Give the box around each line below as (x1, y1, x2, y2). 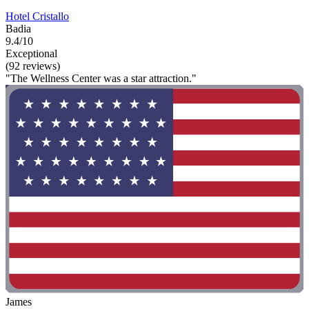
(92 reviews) (6, 59, 60, 72)
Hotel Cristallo (6, 10, 69, 22)
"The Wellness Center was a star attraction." (6, 72, 197, 84)
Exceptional (6, 47, 57, 59)
